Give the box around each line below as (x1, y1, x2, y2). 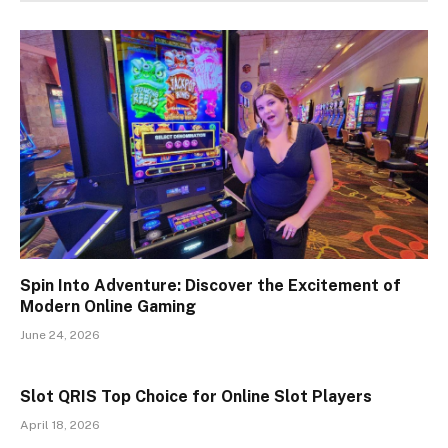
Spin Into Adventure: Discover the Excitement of (20, 276, 401, 296)
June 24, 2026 (20, 328, 100, 343)
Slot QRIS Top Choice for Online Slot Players (20, 387, 372, 407)
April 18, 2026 (20, 418, 100, 433)
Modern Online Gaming (20, 297, 196, 317)
